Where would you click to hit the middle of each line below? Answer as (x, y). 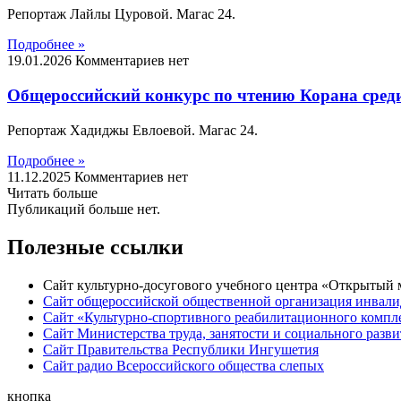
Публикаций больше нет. (84, 209)
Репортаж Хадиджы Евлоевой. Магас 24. (136, 130)
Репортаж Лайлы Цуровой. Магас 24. (121, 14)
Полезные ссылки (95, 247)
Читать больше (52, 192)
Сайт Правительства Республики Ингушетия (181, 349)
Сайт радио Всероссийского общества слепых (183, 365)
